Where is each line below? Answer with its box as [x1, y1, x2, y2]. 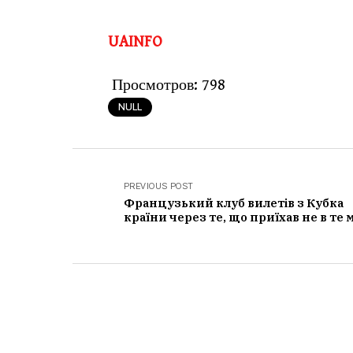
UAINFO [108, 32, 162, 51]
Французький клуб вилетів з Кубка [124, 195, 344, 210]
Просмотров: [112, 76, 198, 95]
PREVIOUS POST [124, 180, 194, 191]
